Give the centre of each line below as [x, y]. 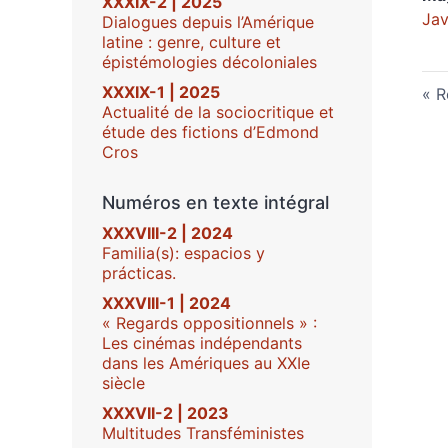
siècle [123, 383]
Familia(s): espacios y [183, 253]
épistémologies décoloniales [209, 62]
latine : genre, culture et [191, 42]
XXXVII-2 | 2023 [165, 413]
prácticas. [139, 273]
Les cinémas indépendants [202, 343]
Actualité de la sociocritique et [218, 112]
